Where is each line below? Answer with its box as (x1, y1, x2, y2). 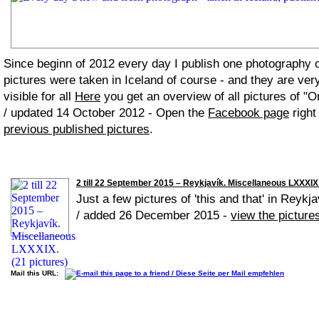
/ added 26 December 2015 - (76, 209, 231, 222)
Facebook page (208, 106, 289, 120)
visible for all (4, 90, 75, 103)
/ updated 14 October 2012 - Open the (4, 106, 208, 120)
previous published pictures (4, 122, 150, 136)
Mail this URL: (11, 269, 65, 277)
